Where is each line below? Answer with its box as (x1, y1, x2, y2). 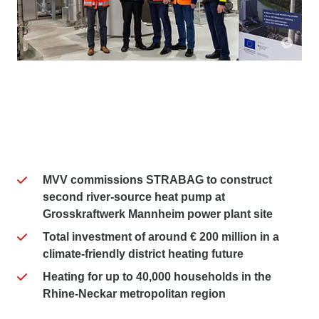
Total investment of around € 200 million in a (43, 231, 279, 244)
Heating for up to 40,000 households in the (43, 271, 271, 283)
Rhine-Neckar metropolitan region (43, 288, 226, 300)
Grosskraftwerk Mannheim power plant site (43, 208, 273, 221)
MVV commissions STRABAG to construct (43, 174, 272, 187)
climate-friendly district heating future (43, 248, 244, 261)
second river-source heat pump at (43, 191, 225, 204)
